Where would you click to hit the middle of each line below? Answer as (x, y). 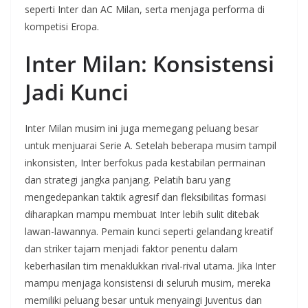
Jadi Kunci (77, 92)
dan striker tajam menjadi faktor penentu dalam (131, 249)
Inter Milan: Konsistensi (150, 64)
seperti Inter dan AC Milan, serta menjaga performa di (145, 9)
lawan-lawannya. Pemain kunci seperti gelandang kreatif (149, 231)
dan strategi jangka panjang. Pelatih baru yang (128, 180)
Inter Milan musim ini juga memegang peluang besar (142, 128)
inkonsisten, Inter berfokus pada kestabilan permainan (145, 163)
